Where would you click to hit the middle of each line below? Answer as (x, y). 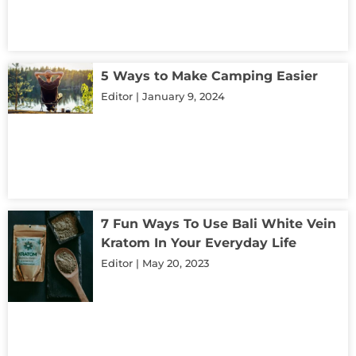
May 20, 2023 (174, 263)
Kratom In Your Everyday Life (199, 242)
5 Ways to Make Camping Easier (209, 75)
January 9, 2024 (182, 96)
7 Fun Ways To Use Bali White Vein (219, 223)
